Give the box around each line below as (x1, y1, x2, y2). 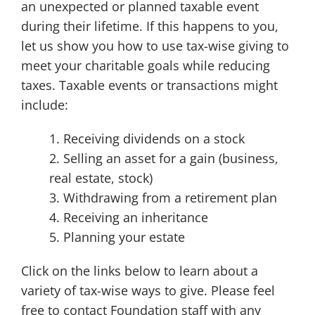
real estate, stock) (49, 169, 153, 186)
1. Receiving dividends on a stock (49, 130, 245, 147)
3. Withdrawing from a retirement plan (49, 189, 277, 206)
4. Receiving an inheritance (49, 209, 208, 226)
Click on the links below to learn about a (20, 262, 258, 279)
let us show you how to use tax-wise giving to (20, 37, 289, 54)
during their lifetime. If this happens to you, (20, 18, 278, 34)
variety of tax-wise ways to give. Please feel (20, 282, 275, 299)
